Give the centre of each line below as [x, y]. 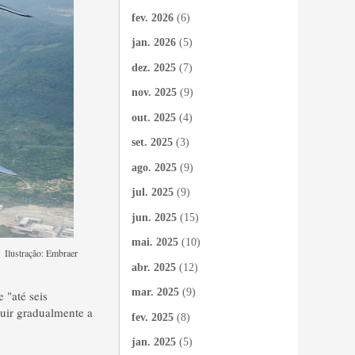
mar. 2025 [155, 292]
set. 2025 [152, 142]
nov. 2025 [154, 92]
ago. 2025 [154, 167]
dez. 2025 [154, 67]
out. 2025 [154, 117]
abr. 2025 [154, 267]
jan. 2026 [154, 42]
